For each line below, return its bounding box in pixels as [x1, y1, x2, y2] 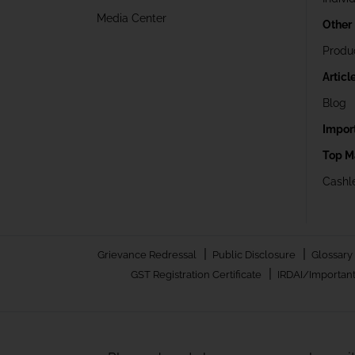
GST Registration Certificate [131, 268, 264, 281]
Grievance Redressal [97, 248, 199, 261]
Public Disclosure [212, 248, 298, 261]
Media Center [97, 11, 166, 25]
